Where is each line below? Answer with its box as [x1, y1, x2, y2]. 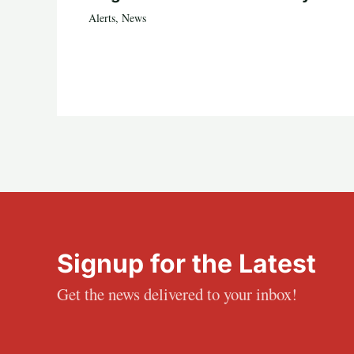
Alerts [88, 10, 115, 26]
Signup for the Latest [57, 248, 316, 280]
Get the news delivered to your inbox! [57, 283, 297, 306]
